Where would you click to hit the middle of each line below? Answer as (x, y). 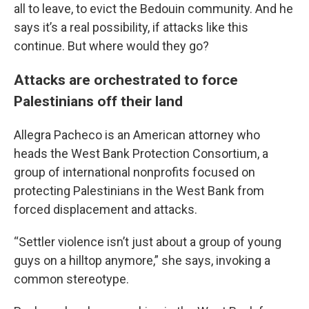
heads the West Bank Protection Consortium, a (141, 153)
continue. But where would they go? (111, 46)
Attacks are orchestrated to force (126, 79)
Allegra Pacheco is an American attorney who (137, 134)
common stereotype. (71, 279)
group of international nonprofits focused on (134, 172)
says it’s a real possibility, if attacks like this (131, 27)
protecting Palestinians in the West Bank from (139, 190)
